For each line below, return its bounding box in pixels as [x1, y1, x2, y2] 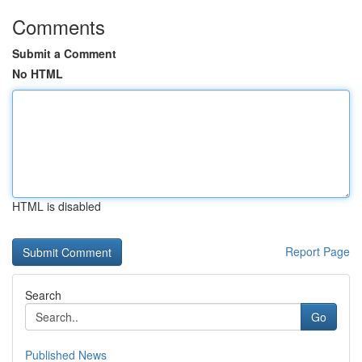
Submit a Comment [12, 45, 116, 61]
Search [25, 287, 61, 303]
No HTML [12, 65, 63, 82]
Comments [12, 12, 105, 40]
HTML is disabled [12, 198, 101, 214]
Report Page [285, 243, 350, 259]
